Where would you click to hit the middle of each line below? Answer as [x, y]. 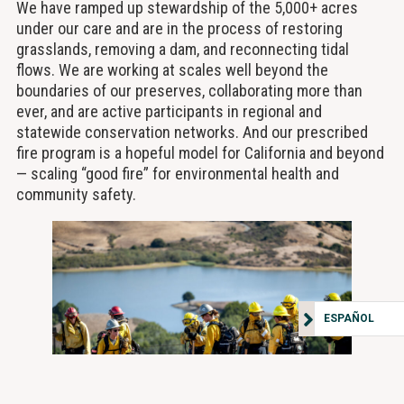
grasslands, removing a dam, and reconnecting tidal [182, 50]
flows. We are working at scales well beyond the [172, 70]
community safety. [76, 195]
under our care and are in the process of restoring [179, 29]
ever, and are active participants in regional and [169, 112]
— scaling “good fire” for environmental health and [177, 174]
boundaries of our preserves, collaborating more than [189, 91]
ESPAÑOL [349, 318]
